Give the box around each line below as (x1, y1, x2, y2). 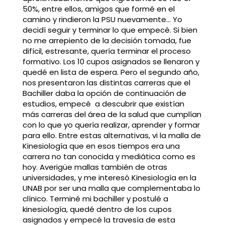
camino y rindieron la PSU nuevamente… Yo (22, 14, 182, 25)
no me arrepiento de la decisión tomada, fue (22, 35, 191, 46)
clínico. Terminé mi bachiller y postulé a (22, 193, 168, 204)
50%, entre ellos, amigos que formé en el (22, 4, 175, 15)
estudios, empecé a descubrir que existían (22, 98, 184, 109)
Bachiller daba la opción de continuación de (22, 88, 186, 99)
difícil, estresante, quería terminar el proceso (22, 46, 191, 57)
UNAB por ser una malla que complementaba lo (22, 183, 200, 194)
